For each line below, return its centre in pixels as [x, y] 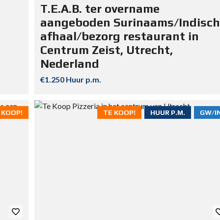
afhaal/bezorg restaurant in [119, 36]
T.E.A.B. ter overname [100, 9]
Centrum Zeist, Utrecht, [106, 50]
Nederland [69, 64]
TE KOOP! [119, 113]
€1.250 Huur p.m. [70, 80]
